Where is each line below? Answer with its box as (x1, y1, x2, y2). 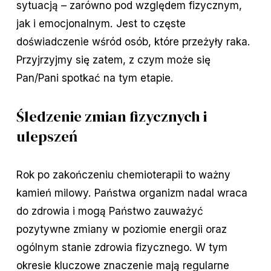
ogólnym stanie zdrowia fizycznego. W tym (16, 241, 227, 254)
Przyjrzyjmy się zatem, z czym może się (16, 53, 211, 67)
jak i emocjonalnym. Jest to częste (16, 17, 186, 30)
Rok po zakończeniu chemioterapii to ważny (16, 168, 230, 181)
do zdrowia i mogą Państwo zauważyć (16, 204, 203, 218)
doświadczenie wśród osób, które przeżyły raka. (16, 35, 250, 48)
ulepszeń (16, 126, 77, 147)
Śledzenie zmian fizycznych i (16, 106, 207, 127)
